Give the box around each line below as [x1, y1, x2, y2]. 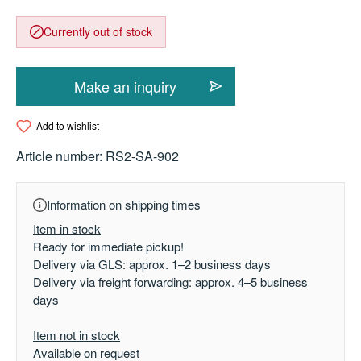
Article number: [16, 147, 106, 166]
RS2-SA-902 [106, 147, 179, 166]
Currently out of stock [43, 23, 152, 39]
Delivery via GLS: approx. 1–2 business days [33, 255, 271, 273]
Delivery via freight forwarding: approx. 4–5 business [33, 273, 308, 291]
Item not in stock [33, 326, 120, 344]
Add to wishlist [36, 118, 100, 132]
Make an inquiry [74, 76, 177, 97]
